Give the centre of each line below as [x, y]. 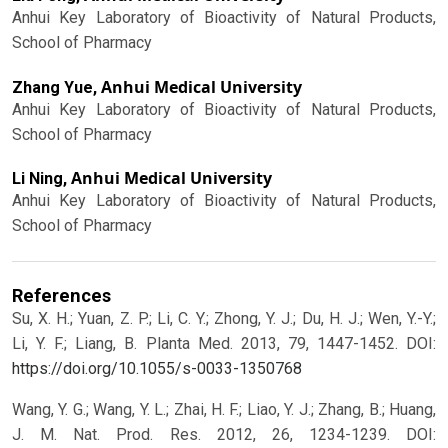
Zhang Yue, [56, 87]
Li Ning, [41, 179]
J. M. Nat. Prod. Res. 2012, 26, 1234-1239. [209, 435]
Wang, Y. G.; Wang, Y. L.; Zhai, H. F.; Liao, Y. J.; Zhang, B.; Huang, [224, 410]
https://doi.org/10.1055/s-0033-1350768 [157, 369]
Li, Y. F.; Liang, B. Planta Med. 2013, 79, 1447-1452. [209, 344]
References [61, 296]
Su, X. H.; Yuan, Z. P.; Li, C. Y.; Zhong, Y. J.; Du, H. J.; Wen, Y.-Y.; [224, 319]
